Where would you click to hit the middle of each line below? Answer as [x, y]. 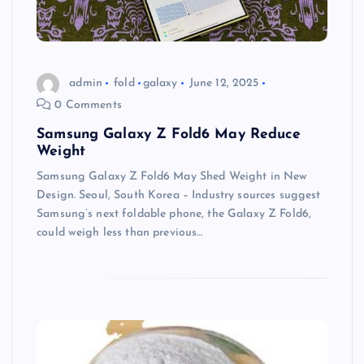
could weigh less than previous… [120, 232]
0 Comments [87, 105]
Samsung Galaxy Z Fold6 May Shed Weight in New [172, 176]
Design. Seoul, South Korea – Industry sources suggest [179, 195]
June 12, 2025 [224, 84]
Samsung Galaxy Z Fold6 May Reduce [169, 134]
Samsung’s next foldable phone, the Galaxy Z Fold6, [174, 214]
